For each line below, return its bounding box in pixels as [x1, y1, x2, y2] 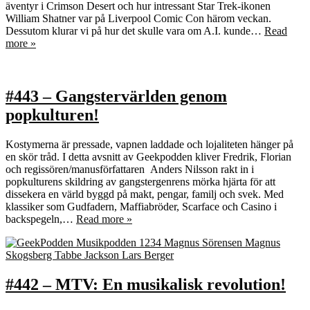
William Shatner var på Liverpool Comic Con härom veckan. [6, 12, 271, 25]
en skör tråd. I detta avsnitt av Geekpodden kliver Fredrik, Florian [6, 151, 291, 163]
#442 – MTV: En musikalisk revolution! [6, 275, 286, 293]
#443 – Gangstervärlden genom [6, 87, 227, 106]
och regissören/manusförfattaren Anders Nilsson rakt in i [6, 163, 254, 176]
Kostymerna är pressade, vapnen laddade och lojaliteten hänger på [6, 138, 293, 151]
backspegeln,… [6, 213, 76, 226]
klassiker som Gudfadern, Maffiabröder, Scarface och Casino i [6, 201, 277, 213]
